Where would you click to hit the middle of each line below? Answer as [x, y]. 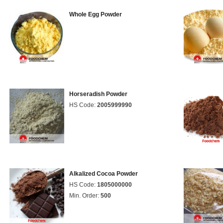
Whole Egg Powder [96, 14]
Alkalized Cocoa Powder [104, 174]
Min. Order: [85, 196]
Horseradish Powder [98, 94]
